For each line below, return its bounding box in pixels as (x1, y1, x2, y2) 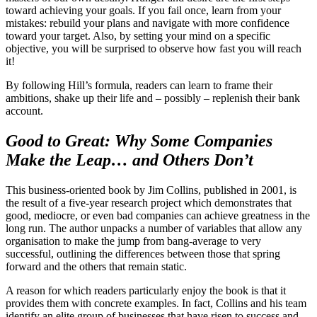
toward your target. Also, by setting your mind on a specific (6, 30, 270, 42)
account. (6, 105, 43, 117)
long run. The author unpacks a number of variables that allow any (6, 222, 302, 235)
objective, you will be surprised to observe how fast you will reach (6, 42, 301, 55)
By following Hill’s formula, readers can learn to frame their (6, 79, 272, 92)
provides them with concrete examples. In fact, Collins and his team (6, 297, 306, 310)
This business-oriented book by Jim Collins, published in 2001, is (6, 184, 296, 197)
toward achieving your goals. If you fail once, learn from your (6, 4, 281, 17)
